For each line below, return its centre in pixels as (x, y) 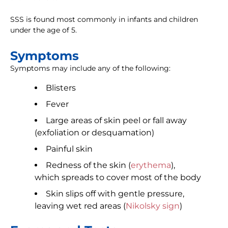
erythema (151, 165)
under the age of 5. (44, 30)
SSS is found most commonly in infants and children (104, 20)
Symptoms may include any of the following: (90, 68)
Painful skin (69, 149)
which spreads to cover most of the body (118, 178)
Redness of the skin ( (88, 165)
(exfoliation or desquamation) (94, 133)
